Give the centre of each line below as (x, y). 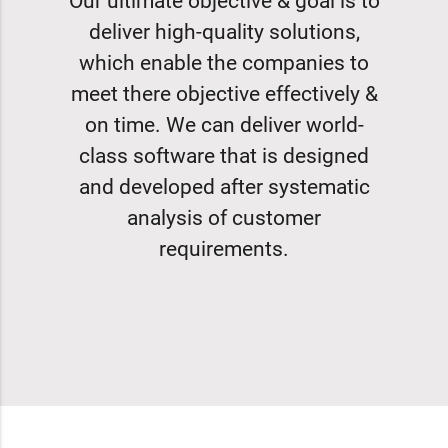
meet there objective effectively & (224, 94)
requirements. (224, 249)
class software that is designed (224, 156)
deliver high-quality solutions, (224, 32)
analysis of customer (224, 218)
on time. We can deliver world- (224, 125)
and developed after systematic (224, 187)
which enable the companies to (224, 63)
